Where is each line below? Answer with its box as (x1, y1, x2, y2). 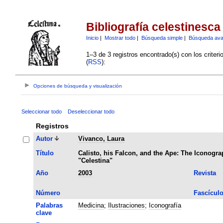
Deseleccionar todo (67, 108, 114, 114)
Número (35, 189, 60, 197)
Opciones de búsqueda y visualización (33, 83, 122, 89)
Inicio (86, 34, 99, 41)
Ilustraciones (108, 201, 145, 209)
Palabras (35, 201, 63, 209)
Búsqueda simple (141, 34, 183, 41)
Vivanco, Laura (78, 134, 124, 142)
